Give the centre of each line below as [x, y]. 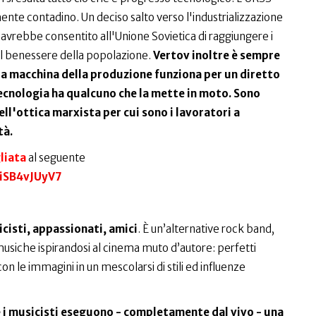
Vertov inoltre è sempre [215, 55]
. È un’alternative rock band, [206, 229]
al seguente [55, 158]
